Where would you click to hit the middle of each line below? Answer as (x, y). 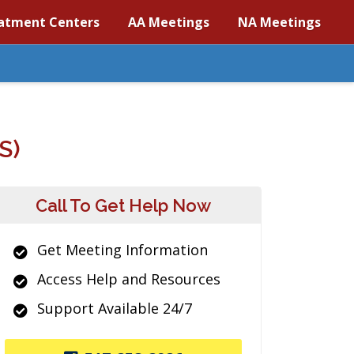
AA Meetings (169, 22)
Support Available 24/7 (115, 308)
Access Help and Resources (129, 279)
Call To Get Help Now (123, 205)
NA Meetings (279, 22)
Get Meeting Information (122, 250)
